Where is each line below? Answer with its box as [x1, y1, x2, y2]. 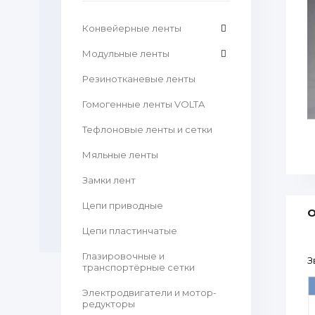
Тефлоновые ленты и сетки [82, 124, 212, 135]
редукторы [82, 298, 135, 309]
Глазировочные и [82, 250, 165, 262]
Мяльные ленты [82, 149, 158, 160]
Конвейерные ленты [82, 22, 181, 34]
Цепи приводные [82, 200, 163, 211]
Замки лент [82, 174, 136, 186]
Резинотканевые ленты [82, 73, 195, 84]
